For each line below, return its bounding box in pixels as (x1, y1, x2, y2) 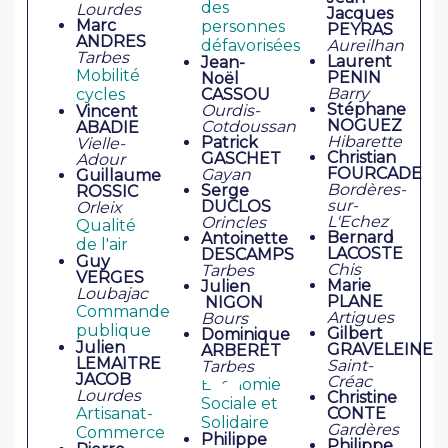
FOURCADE (326, 164, 422, 184)
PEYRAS (326, 20, 393, 40)
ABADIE (76, 118, 139, 138)
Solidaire (201, 413, 270, 433)
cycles (76, 85, 125, 105)
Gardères (326, 420, 399, 440)
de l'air (76, 235, 128, 255)
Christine (326, 388, 397, 408)
